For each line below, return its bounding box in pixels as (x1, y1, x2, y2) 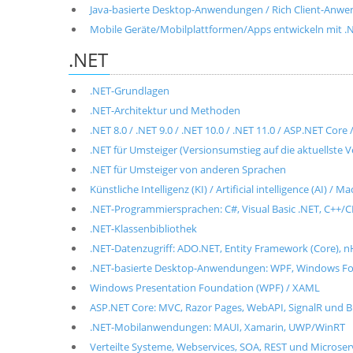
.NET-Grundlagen (89, 84, 169, 98)
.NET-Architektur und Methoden (89, 103, 240, 117)
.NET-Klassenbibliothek (89, 221, 197, 236)
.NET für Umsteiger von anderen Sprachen (89, 162, 286, 176)
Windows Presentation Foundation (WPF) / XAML (89, 281, 320, 295)
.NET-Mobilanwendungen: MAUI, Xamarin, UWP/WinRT (89, 320, 345, 334)
